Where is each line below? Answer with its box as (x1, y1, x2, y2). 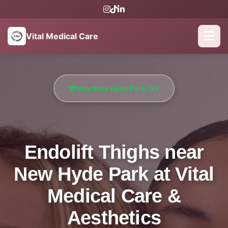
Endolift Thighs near (24, 141, 204, 163)
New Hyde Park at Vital (14, 163, 214, 185)
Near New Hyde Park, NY (76, 84, 159, 93)
